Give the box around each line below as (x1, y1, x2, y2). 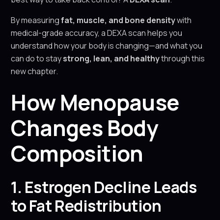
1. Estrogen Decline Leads (11, 176, 197, 198)
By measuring (11, 15, 61, 26)
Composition (11, 138, 143, 168)
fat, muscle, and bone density (61, 15, 176, 26)
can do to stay (11, 53, 63, 64)
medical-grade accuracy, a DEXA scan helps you (11, 27, 183, 38)
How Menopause (11, 87, 179, 117)
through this (160, 53, 205, 64)
